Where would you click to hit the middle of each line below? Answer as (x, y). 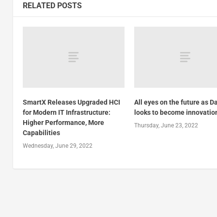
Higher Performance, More (63, 123)
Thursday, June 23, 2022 (166, 126)
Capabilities (41, 133)
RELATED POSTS (52, 6)
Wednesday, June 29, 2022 (57, 146)
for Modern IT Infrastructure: (66, 113)
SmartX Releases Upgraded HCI (71, 102)
